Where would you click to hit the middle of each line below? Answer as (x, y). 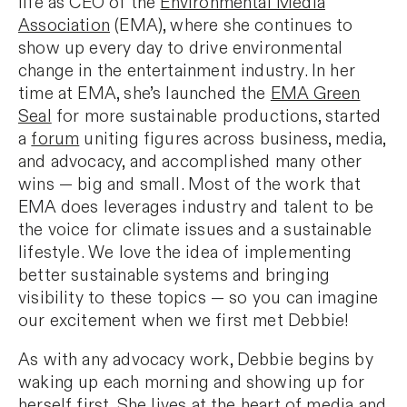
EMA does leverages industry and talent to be (196, 207)
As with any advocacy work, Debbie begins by (196, 360)
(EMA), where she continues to (232, 25)
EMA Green (315, 94)
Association (64, 25)
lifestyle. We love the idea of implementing (185, 253)
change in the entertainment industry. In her (187, 71)
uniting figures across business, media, (233, 139)
